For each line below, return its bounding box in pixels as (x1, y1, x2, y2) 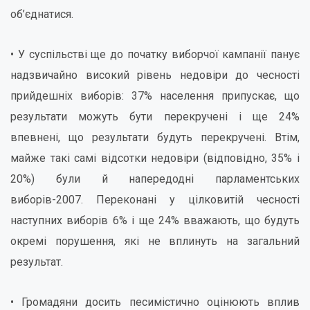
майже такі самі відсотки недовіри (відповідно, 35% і (10, 152, 300, 165)
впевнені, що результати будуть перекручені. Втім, (10, 131, 300, 144)
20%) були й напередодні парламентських (10, 172, 300, 185)
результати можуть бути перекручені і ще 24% (10, 110, 300, 123)
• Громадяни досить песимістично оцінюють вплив (10, 295, 300, 309)
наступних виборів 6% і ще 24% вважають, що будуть (10, 214, 300, 227)
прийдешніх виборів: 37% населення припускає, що (10, 89, 300, 102)
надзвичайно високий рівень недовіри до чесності (10, 69, 300, 82)
